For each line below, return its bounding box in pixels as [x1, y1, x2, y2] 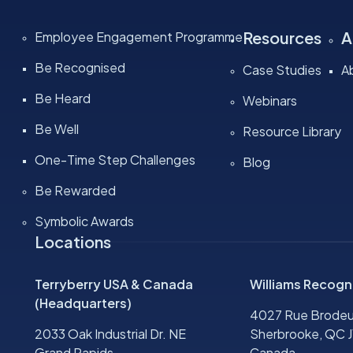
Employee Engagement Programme [34, 28, 243, 46]
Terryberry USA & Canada [34, 276, 193, 293]
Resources [242, 28, 321, 48]
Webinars [242, 92, 297, 110]
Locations [34, 232, 111, 252]
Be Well [34, 121, 79, 138]
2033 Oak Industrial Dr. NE [34, 325, 186, 343]
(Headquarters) [34, 295, 132, 312]
